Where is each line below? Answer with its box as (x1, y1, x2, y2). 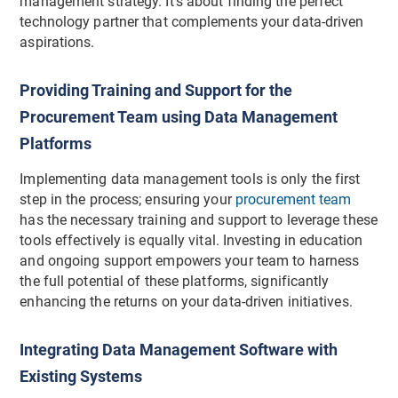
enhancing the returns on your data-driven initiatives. (20, 294, 353, 311)
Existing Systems (20, 367, 143, 386)
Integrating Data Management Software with (20, 340, 338, 360)
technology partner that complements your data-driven (20, 14, 364, 31)
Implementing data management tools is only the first (20, 171, 361, 188)
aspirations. (20, 35, 95, 52)
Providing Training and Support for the (20, 81, 293, 100)
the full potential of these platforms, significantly (20, 274, 330, 291)
